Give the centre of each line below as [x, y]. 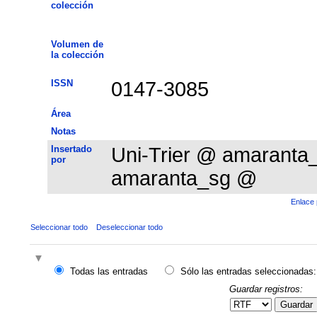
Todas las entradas [109, 272]
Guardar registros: [266, 289]
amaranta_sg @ [184, 178]
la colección [77, 54]
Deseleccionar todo [129, 227]
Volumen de [77, 44]
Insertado [71, 149]
